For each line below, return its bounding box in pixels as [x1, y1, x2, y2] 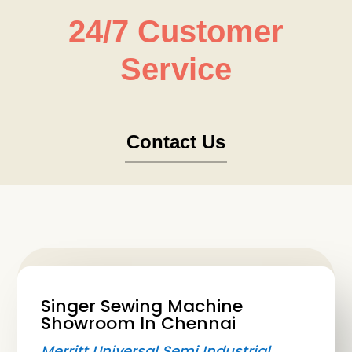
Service [119, 52, 232, 87]
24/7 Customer [68, 14, 284, 49]
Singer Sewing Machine [41, 294, 244, 319]
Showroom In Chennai [41, 311, 236, 336]
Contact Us [126, 131, 225, 153]
